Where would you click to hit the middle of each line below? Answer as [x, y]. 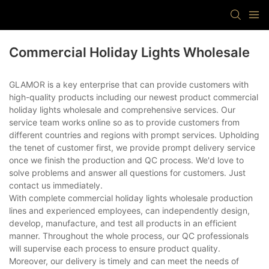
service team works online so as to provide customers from [124, 122]
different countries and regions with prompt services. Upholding [134, 135]
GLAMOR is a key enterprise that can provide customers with [129, 85]
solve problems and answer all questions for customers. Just [127, 173]
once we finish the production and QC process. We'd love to [126, 160]
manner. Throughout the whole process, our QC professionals [129, 236]
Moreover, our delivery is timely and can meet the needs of [124, 261]
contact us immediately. [56, 186]
